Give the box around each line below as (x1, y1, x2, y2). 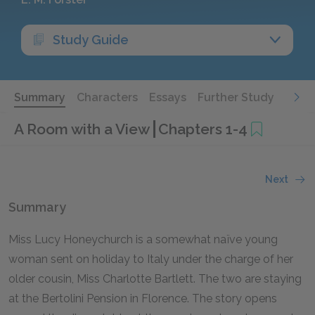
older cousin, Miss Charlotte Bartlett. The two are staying (8, 272, 302, 285)
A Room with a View (14, 120, 153, 138)
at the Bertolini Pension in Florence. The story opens (8, 292, 277, 305)
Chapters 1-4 (158, 120, 247, 138)
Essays (149, 91, 186, 104)
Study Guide (53, 32, 129, 47)
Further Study (198, 91, 274, 104)
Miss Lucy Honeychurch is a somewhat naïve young (8, 233, 278, 246)
